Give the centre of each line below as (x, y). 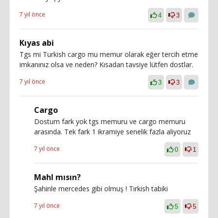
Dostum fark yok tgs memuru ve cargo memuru (110, 121)
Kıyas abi (37, 43)
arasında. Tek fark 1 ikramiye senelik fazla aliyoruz (112, 131)
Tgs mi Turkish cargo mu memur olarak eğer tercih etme (109, 54)
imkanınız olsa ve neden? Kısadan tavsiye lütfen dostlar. (106, 64)
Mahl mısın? (57, 177)
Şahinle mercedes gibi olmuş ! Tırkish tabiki (101, 188)
